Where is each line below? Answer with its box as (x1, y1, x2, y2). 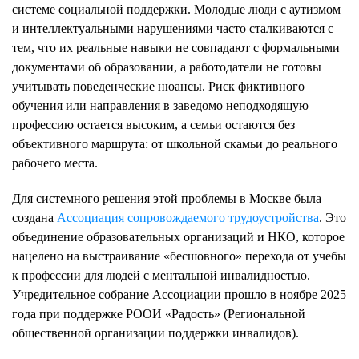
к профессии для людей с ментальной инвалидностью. (12, 268, 310, 282)
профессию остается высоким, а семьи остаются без (12, 118, 295, 131)
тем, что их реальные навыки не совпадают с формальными (12, 41, 340, 54)
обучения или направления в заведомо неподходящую (12, 99, 309, 112)
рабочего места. (12, 156, 98, 170)
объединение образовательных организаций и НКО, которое (12, 230, 345, 244)
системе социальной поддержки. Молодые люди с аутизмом (12, 2, 341, 16)
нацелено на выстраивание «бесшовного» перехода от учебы (12, 249, 346, 263)
